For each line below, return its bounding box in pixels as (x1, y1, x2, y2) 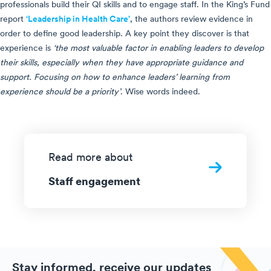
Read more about (48, 152, 132, 165)
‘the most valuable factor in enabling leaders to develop (53, 44, 264, 54)
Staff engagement (48, 172, 140, 190)
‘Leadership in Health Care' (26, 15, 130, 25)
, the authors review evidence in (130, 15, 253, 25)
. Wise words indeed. (120, 88, 200, 97)
